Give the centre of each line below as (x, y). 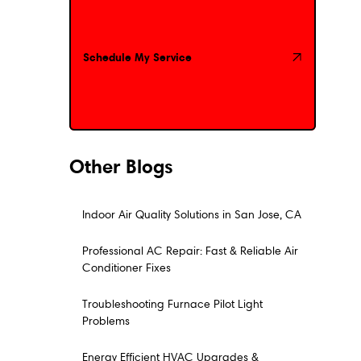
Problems (106, 321)
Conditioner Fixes (126, 268)
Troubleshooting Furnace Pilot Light (172, 304)
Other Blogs (121, 166)
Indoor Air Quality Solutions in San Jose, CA (191, 214)
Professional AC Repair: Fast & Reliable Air (190, 251)
